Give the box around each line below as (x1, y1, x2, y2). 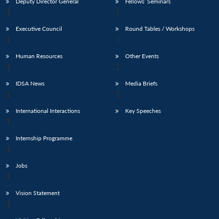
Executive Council (16, 25, 62, 33)
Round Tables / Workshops (125, 25, 195, 33)
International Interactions (16, 107, 80, 115)
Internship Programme (16, 134, 72, 142)
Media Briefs (125, 80, 157, 88)
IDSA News (16, 80, 44, 88)
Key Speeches (125, 107, 161, 115)
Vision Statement (16, 189, 60, 197)
